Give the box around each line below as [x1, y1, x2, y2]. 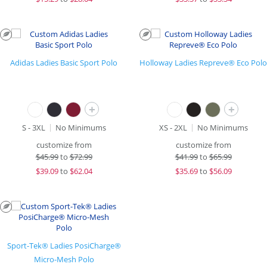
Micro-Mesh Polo [33, 254, 94, 265]
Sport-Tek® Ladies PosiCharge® [7, 240, 121, 251]
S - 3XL [21, 122, 45, 133]
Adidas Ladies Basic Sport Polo [10, 57, 117, 68]
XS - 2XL [159, 122, 187, 133]
